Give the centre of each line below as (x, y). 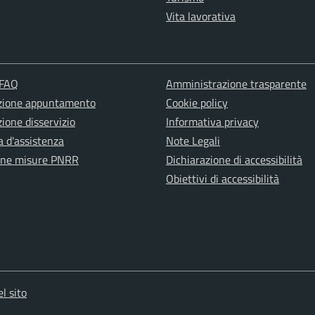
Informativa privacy (212, 122)
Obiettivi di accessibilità (222, 179)
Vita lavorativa (201, 17)
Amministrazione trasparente (236, 84)
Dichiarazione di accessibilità (234, 160)
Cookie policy (197, 103)
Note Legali (193, 141)
